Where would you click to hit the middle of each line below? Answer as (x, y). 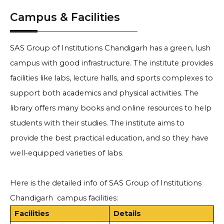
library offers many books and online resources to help (111, 108)
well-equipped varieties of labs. (67, 153)
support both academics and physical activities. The (104, 93)
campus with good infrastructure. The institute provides (111, 63)
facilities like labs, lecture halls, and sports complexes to (111, 78)
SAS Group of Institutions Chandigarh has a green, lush (110, 48)
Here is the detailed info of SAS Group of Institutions (106, 183)
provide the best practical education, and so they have (109, 138)
